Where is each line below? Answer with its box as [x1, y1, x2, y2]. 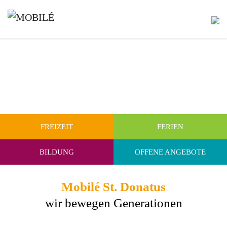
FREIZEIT [41, 123, 73, 131]
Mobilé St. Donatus [61, 180, 166, 194]
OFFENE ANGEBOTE [135, 148, 206, 156]
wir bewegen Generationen [45, 196, 182, 210]
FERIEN [157, 123, 183, 131]
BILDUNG [40, 148, 74, 156]
